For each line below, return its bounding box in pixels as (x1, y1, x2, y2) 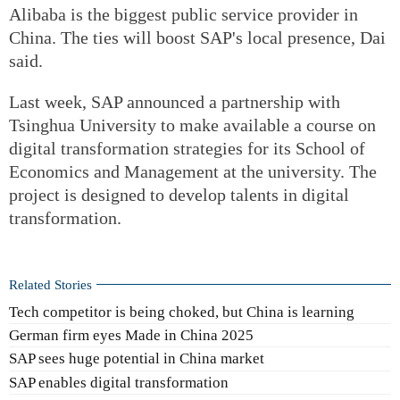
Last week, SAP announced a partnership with (9, 91, 340, 112)
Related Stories (9, 276, 92, 292)
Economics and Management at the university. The (9, 161, 377, 181)
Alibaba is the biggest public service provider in (9, 4, 358, 24)
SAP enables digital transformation (9, 373, 229, 391)
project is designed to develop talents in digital (9, 184, 349, 204)
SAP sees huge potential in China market (9, 350, 264, 368)
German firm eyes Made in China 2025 (9, 327, 254, 345)
